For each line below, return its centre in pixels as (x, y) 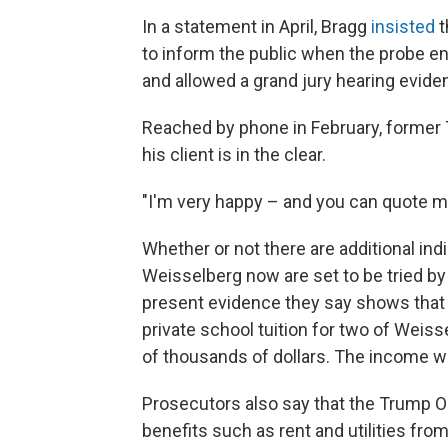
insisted (403, 26)
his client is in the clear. (234, 154)
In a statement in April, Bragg (256, 26)
